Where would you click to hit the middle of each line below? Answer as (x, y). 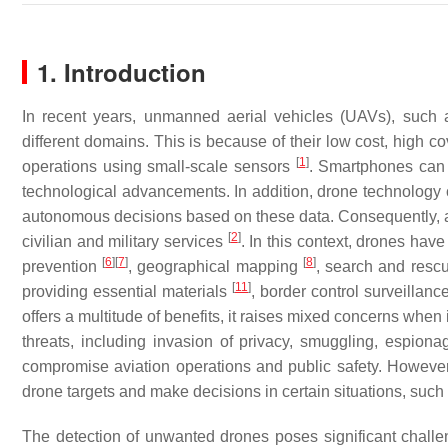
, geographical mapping (215, 266)
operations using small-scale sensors (159, 166)
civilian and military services (125, 241)
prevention (62, 266)
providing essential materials (127, 291)
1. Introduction (121, 72)
